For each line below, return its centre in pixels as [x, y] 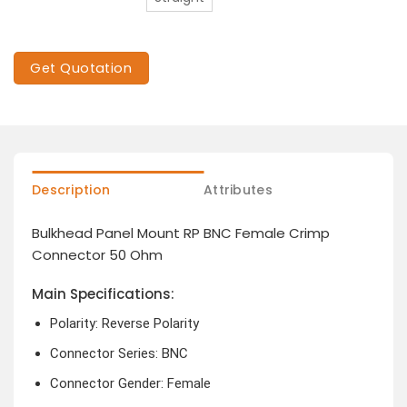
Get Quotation [81, 68]
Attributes [238, 189]
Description [71, 189]
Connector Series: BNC [119, 353]
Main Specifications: [103, 294]
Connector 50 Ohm [97, 254]
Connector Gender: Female [130, 383]
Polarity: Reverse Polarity [124, 323]
